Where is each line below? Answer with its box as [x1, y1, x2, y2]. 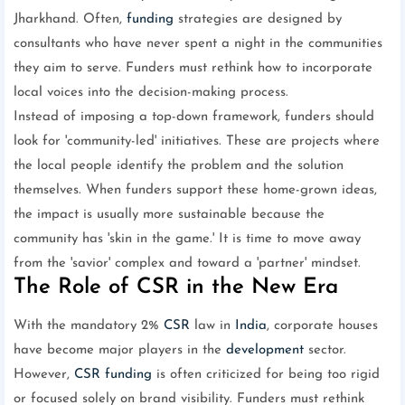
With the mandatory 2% [14, 319, 164, 334]
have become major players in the [14, 344, 226, 358]
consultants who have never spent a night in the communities [14, 37, 382, 52]
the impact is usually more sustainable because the [14, 208, 325, 222]
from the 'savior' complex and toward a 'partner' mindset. [14, 257, 361, 271]
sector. [304, 344, 346, 358]
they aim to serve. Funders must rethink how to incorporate [14, 61, 372, 76]
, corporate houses [267, 319, 378, 334]
